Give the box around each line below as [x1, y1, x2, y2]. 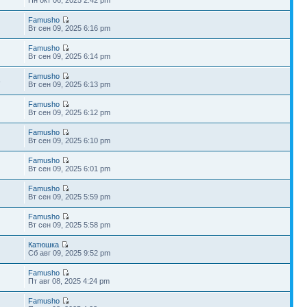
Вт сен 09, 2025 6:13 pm [28, 79, 111, 88]
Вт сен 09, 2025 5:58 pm [28, 220, 111, 229]
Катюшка [28, 240, 60, 249]
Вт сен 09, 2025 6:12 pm [28, 108, 111, 116]
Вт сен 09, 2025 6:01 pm [28, 164, 111, 173]
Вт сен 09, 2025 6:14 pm [28, 51, 111, 60]
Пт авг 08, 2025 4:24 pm [28, 276, 110, 285]
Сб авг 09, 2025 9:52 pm [28, 248, 111, 257]
